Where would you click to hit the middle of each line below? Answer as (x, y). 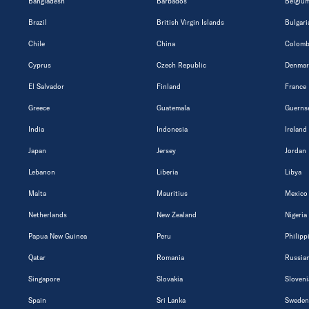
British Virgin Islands (190, 22)
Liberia (167, 172)
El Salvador (46, 86)
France (296, 86)
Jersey (166, 150)
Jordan (296, 150)
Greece (39, 108)
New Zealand (177, 215)
